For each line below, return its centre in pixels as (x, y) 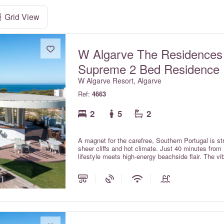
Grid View (22, 17)
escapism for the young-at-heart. (125, 164)
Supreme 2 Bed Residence (149, 69)
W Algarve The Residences (150, 54)
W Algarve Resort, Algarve (120, 80)
